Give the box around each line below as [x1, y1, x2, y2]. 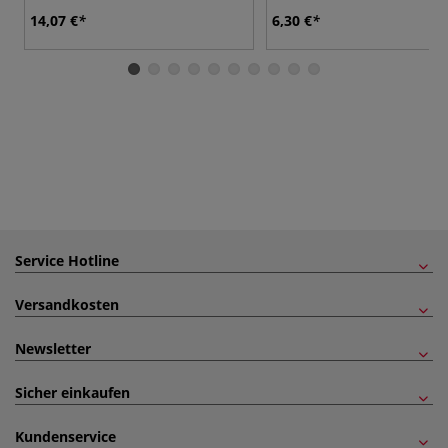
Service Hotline [15, 250, 119, 270]
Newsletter [15, 338, 91, 358]
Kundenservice [15, 426, 116, 446]
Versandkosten [15, 294, 119, 314]
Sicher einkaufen [15, 382, 130, 402]
